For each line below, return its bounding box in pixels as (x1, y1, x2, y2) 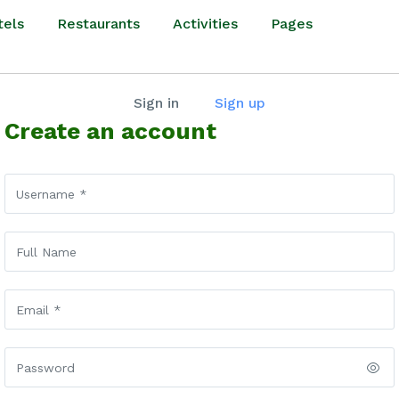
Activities (173, 15, 238, 32)
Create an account (4, 118, 216, 144)
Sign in (134, 94, 179, 111)
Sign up (215, 94, 265, 111)
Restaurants (57, 15, 140, 32)
